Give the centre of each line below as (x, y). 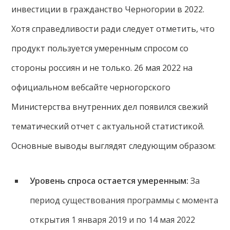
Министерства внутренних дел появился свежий (110, 107)
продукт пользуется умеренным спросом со (100, 48)
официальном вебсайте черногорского (91, 87)
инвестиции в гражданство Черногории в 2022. (108, 9)
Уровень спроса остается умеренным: (109, 181)
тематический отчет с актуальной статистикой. (108, 126)
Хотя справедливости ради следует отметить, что (113, 29)
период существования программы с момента (124, 200)
